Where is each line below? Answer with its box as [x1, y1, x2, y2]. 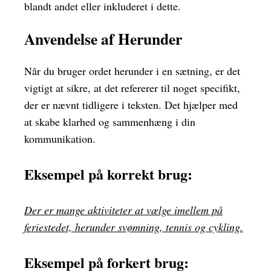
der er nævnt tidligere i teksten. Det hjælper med [24, 97, 238, 113]
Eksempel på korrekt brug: [24, 163, 192, 185]
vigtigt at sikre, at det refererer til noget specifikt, [24, 80, 240, 96]
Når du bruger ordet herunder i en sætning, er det [24, 64, 240, 79]
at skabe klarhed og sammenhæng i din [24, 114, 195, 129]
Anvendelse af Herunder [24, 27, 182, 50]
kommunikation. [24, 131, 96, 146]
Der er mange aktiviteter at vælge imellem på [24, 203, 223, 218]
